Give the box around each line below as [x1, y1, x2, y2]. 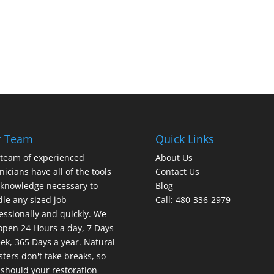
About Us [155, 151, 193, 163]
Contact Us [155, 165, 199, 177]
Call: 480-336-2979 [155, 193, 231, 206]
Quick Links [155, 131, 214, 146]
